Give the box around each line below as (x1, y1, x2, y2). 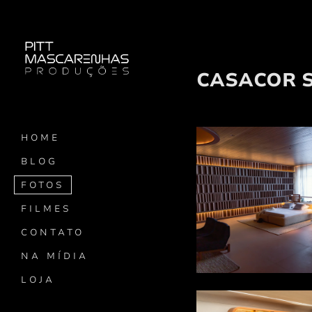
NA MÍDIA (21, 250, 88, 263)
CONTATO (21, 226, 84, 239)
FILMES (21, 203, 72, 215)
